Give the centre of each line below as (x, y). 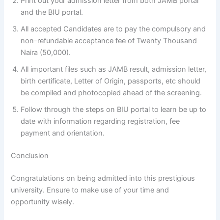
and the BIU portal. (52, 13)
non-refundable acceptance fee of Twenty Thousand (109, 41)
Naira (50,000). (46, 53)
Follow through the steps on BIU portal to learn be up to (114, 110)
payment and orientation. (63, 133)
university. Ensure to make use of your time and (90, 190)
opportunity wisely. (43, 202)
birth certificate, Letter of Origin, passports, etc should (111, 81)
